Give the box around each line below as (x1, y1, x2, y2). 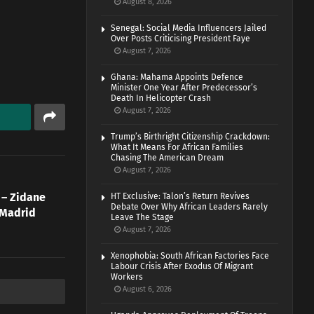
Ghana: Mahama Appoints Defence (111, 72, 244, 83)
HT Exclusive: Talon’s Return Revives (111, 191, 250, 202)
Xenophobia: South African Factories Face (111, 251, 270, 261)
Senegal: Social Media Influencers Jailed (111, 23, 267, 34)
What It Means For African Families (111, 142, 244, 153)
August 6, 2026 (121, 285, 172, 294)
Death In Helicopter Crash (111, 93, 212, 104)
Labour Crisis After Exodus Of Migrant (111, 261, 254, 272)
